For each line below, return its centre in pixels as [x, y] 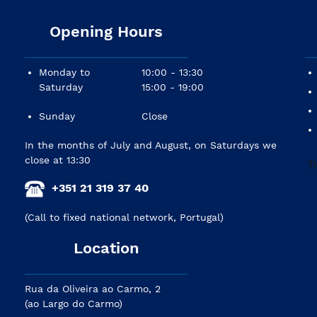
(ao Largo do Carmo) [74, 303]
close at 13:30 [58, 160]
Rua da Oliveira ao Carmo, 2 [93, 288]
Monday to [64, 72]
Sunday [57, 116]
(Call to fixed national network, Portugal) [124, 217]
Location [106, 248]
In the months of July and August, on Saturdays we [151, 145]
